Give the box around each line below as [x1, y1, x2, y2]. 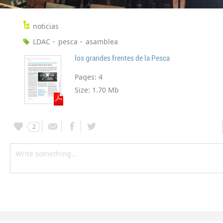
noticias [33, 21, 59, 31]
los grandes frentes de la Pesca [75, 54, 170, 62]
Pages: [75, 72, 99, 82]
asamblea [86, 36, 118, 46]
